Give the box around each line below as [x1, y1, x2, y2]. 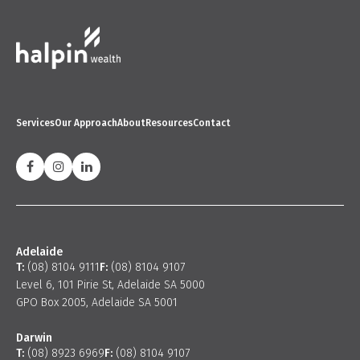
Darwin [16, 330, 52, 345]
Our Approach [55, 117, 117, 129]
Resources [145, 117, 193, 129]
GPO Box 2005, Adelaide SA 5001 [16, 295, 178, 309]
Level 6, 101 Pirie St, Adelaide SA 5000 [16, 277, 205, 292]
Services [16, 117, 55, 129]
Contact [193, 117, 231, 129]
